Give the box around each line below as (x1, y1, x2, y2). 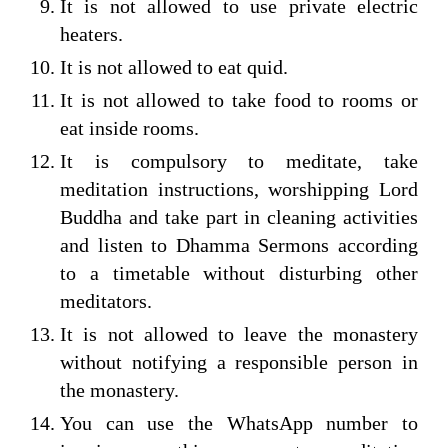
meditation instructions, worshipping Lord (60, 177, 418, 200)
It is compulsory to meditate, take (60, 149, 418, 172)
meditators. (60, 289, 152, 312)
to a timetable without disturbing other (60, 261, 418, 284)
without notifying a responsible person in (60, 350, 418, 373)
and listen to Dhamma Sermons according (60, 233, 418, 256)
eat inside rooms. (60, 116, 199, 139)
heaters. (60, 22, 123, 45)
